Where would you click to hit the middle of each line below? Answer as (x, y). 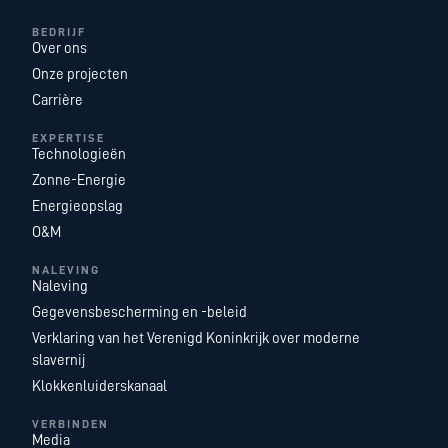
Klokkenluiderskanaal (100, 387)
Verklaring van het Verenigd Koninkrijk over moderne (196, 339)
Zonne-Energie (79, 181)
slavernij (59, 361)
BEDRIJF (59, 32)
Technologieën (79, 155)
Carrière (58, 101)
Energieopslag (78, 207)
